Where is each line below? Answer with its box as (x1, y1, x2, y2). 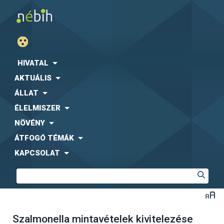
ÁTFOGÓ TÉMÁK (14, 133, 74, 142)
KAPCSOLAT (14, 148, 60, 157)
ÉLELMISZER (14, 103, 60, 112)
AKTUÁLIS (14, 73, 51, 82)
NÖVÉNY (14, 118, 45, 127)
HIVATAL (17, 58, 48, 67)
